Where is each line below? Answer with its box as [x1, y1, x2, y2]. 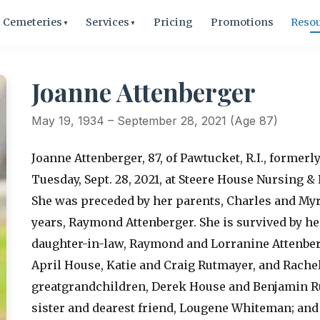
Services [86, 16, 130, 29]
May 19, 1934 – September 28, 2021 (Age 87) [31, 113, 278, 128]
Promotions [210, 16, 274, 29]
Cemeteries [2, 16, 62, 29]
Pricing [153, 16, 193, 29]
